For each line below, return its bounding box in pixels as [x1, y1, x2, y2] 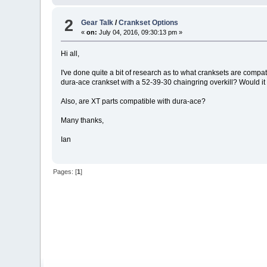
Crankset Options [119, 18, 179, 27]
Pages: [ [53, 168, 77, 176]
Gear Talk [81, 18, 114, 27]
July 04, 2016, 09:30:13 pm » [97, 28, 183, 36]
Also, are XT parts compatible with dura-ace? [61, 97, 206, 105]
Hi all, [61, 49, 80, 58]
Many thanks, [61, 116, 104, 125]
